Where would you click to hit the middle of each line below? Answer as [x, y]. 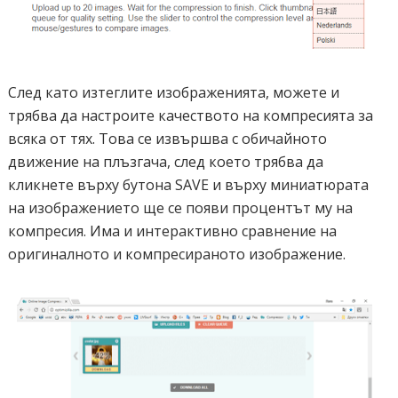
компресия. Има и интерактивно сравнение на [172, 231]
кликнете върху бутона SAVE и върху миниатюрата [188, 185]
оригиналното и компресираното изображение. [176, 254]
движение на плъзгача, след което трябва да [165, 162]
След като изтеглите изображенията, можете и [173, 92]
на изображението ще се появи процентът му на [180, 208]
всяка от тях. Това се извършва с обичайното [167, 139]
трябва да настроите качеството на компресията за [190, 115]
